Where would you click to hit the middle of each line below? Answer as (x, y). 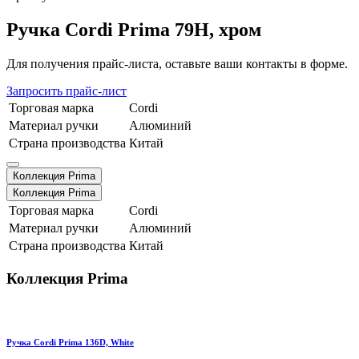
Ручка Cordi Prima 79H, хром (134, 29)
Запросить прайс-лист (67, 91)
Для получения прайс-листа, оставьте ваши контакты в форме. (177, 63)
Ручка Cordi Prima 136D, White (70, 343)
